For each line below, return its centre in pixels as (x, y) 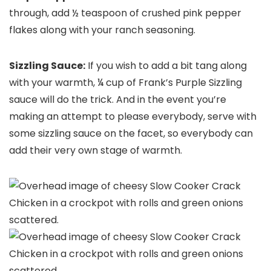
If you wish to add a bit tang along (166, 65)
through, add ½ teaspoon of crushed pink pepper (125, 13)
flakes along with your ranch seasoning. (102, 30)
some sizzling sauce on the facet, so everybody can (131, 133)
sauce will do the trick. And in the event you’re (118, 99)
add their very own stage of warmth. (96, 150)
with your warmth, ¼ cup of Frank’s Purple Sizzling (126, 82)
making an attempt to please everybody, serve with (133, 116)
